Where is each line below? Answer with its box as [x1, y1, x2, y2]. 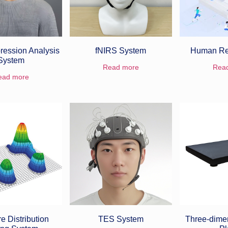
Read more [102, 63, 139, 71]
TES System [98, 214, 144, 223]
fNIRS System [95, 46, 147, 55]
